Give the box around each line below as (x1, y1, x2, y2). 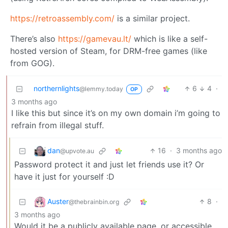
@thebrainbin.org (69, 197, 119, 206)
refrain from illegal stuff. (11, 120, 104, 131)
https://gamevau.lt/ (58, 34, 131, 44)
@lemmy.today (79, 85, 123, 93)
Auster (47, 196, 69, 206)
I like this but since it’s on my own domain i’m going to (11, 108, 220, 119)
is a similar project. (115, 13, 190, 24)
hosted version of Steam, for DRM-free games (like (10, 46, 207, 56)
